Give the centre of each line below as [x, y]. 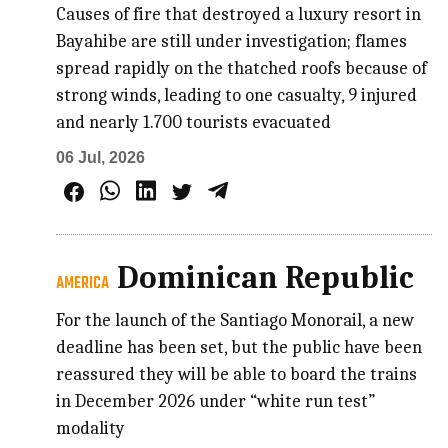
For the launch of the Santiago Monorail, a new [235, 320]
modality [91, 428]
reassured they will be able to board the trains [237, 374]
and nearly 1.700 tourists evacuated [194, 122]
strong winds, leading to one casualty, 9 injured [237, 95]
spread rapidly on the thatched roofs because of [242, 68]
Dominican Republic [266, 277]
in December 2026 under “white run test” [216, 401]
